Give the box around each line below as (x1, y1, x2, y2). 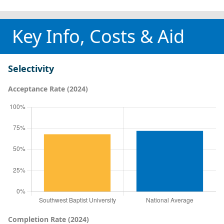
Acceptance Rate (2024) (8, 83, 88, 93)
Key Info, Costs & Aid (12, 23, 184, 48)
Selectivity (8, 62, 54, 74)
